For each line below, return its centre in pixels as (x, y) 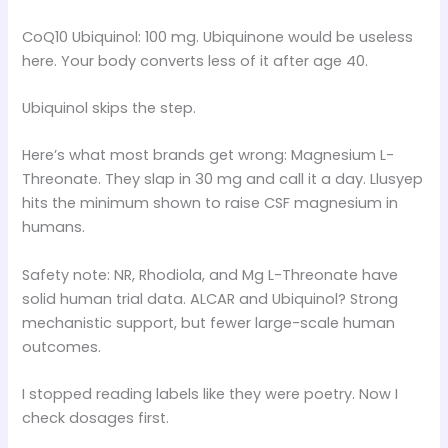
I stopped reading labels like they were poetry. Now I (210, 394)
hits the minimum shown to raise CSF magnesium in (210, 203)
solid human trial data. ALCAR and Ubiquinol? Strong (210, 298)
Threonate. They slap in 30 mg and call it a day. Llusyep (223, 179)
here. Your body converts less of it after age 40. (195, 60)
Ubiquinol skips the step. (109, 108)
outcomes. (62, 346)
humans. (54, 227)
